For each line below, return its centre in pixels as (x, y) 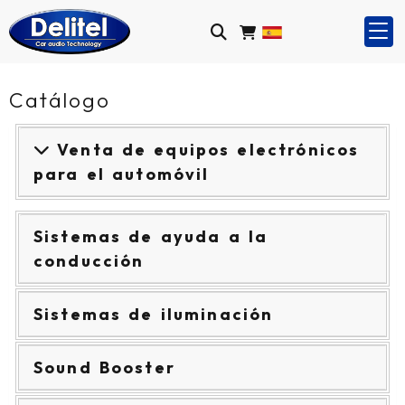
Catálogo (60, 99)
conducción (89, 261)
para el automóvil (122, 174)
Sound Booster (104, 367)
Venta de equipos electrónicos (205, 150)
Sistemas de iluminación (154, 314)
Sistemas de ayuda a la (151, 236)
